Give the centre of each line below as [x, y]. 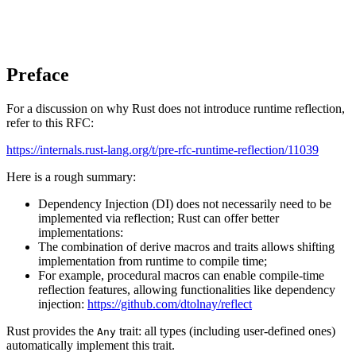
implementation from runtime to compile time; [153, 261]
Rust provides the [52, 331]
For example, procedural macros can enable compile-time [181, 276]
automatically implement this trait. [91, 346]
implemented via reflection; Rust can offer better [159, 219]
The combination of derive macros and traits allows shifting [186, 247]
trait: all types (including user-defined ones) [226, 331]
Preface [38, 75]
